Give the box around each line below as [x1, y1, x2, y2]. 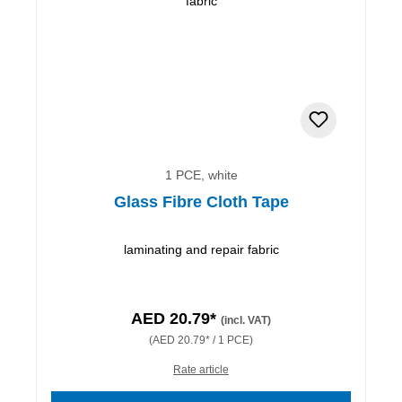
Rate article [173, 363, 229, 376]
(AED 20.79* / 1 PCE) [149, 333, 253, 346]
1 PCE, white [164, 167, 238, 182]
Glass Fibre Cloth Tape [113, 192, 289, 211]
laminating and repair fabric [123, 241, 279, 257]
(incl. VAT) [221, 313, 271, 327]
